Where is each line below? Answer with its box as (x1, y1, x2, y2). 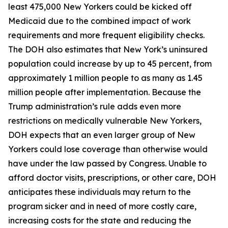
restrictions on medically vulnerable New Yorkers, (8, 116, 202, 126)
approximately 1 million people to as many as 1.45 (8, 73, 203, 83)
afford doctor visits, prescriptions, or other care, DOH (8, 173, 216, 183)
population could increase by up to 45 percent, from (8, 59, 212, 69)
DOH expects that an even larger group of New (8, 130, 195, 140)
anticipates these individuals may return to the (8, 187, 191, 197)
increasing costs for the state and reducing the (8, 215, 191, 225)
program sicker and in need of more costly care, (8, 201, 196, 211)
